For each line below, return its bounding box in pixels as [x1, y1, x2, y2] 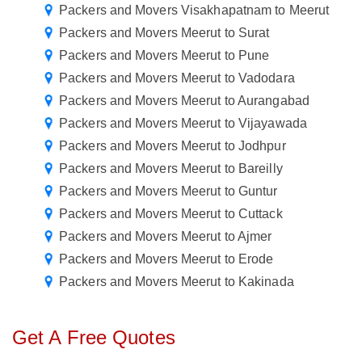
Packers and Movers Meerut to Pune [59, 48, 270, 63]
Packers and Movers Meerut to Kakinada [59, 275, 294, 289]
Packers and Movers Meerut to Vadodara [59, 71, 295, 86]
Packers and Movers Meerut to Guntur [59, 184, 278, 199]
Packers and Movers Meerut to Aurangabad [59, 94, 309, 108]
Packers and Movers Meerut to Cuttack [59, 207, 283, 221]
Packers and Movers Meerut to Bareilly [59, 162, 283, 176]
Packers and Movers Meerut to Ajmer [59, 229, 272, 244]
